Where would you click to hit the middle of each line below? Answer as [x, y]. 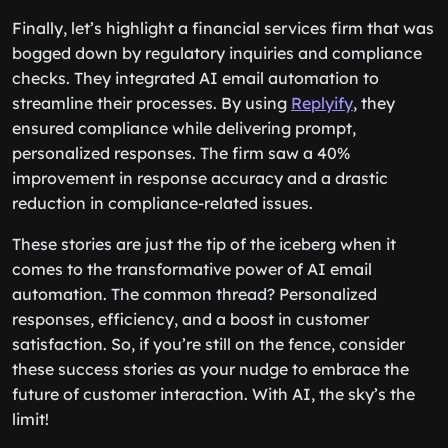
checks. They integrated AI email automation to [195, 78]
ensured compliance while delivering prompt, [184, 128]
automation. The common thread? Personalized [194, 294]
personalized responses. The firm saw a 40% [181, 153]
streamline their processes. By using [151, 103]
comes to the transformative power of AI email [192, 269]
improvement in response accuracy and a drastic [200, 178]
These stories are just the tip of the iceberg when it [204, 244]
